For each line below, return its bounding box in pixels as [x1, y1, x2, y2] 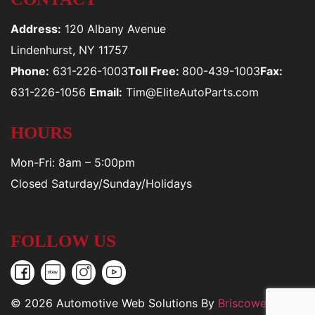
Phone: [11, 63, 49, 78]
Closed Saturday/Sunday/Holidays [11, 176, 192, 191]
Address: [11, 21, 61, 36]
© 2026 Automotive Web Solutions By [11, 295, 218, 310]
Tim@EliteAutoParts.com [122, 84, 259, 99]
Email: [89, 84, 122, 99]
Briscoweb [218, 295, 274, 310]
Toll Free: [128, 63, 182, 78]
